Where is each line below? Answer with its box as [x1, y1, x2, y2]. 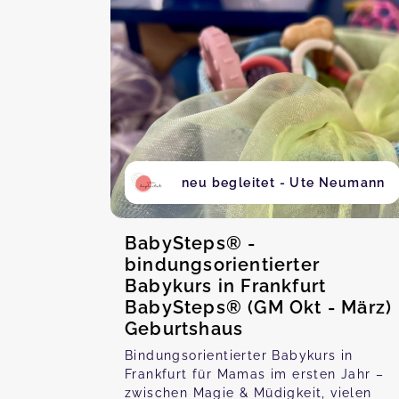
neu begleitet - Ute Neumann [182, 175, 386, 190]
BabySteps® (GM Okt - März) [125, 297, 393, 318]
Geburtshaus [125, 318, 244, 339]
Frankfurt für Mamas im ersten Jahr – [125, 367, 385, 381]
